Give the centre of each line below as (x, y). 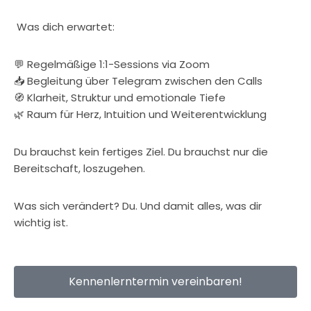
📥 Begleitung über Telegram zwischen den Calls (138, 81)
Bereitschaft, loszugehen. (79, 168)
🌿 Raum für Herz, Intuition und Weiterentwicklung (140, 114)
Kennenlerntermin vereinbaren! (155, 281)
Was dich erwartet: (64, 27)
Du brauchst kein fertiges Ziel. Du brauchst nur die (141, 152)
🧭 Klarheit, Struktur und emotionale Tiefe (120, 98)
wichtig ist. (41, 222)
